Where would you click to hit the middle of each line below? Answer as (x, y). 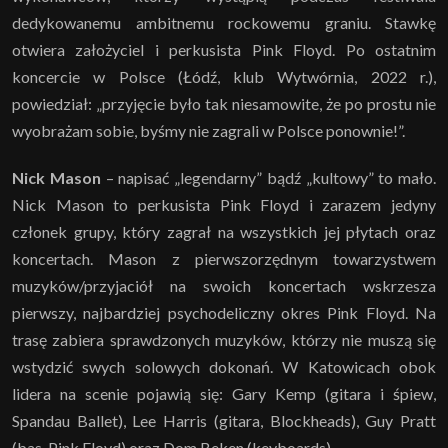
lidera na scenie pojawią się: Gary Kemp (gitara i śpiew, (224, 394)
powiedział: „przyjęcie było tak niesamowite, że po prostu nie (224, 104)
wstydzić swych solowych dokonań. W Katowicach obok (224, 367)
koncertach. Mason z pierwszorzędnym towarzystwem (224, 259)
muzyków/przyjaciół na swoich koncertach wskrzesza (224, 286)
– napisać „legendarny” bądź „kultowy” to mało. (268, 178)
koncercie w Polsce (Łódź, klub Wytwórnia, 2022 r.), (224, 77)
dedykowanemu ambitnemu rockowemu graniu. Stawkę (224, 23)
